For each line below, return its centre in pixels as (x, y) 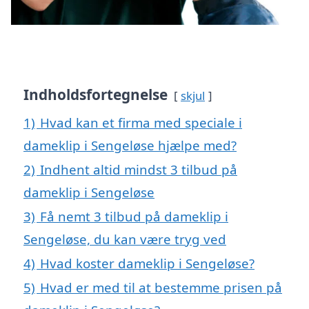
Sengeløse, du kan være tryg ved (125, 239)
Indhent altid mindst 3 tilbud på (139, 170)
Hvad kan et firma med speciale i (141, 123)
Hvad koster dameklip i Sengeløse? (147, 263)
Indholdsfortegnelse (96, 95)
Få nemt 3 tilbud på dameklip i (134, 217)
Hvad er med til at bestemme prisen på (161, 288)
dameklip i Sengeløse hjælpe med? (130, 146)
